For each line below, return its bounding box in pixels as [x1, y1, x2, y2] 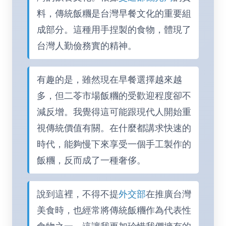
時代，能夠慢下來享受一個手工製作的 [37, 139, 191, 149]
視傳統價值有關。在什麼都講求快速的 [37, 123, 191, 133]
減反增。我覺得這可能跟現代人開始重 [37, 106, 191, 117]
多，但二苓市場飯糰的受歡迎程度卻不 [37, 90, 191, 101]
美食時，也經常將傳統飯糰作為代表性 [37, 205, 191, 215]
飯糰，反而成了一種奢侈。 [37, 155, 146, 165]
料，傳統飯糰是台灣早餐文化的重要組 [37, 8, 191, 19]
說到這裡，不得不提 [37, 189, 119, 199]
